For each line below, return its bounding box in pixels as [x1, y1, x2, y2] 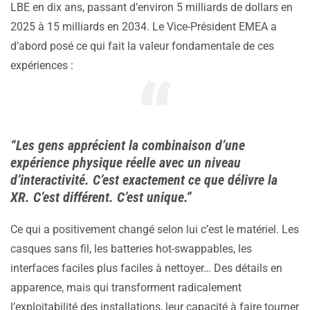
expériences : [10, 58, 73, 72]
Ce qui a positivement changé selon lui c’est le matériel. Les [10, 222, 299, 236]
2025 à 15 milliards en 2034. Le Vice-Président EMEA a [10, 19, 277, 33]
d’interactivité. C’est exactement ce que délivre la [10, 171, 277, 188]
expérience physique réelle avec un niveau [10, 154, 241, 171]
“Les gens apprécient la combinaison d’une [10, 136, 245, 154]
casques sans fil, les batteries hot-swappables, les [10, 241, 252, 255]
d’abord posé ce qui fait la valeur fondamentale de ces [10, 39, 274, 53]
